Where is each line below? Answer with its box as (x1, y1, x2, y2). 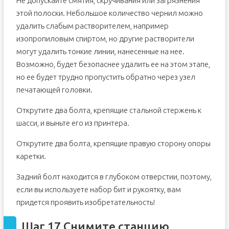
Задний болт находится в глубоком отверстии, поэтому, (16, 172, 212, 181)
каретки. (16, 152, 46, 161)
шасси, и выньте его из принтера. (16, 119, 129, 127)
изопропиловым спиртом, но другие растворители (16, 34, 194, 43)
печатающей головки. (16, 85, 93, 94)
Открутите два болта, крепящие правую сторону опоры (16, 139, 211, 148)
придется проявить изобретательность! (16, 198, 155, 207)
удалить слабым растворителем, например (16, 21, 169, 30)
